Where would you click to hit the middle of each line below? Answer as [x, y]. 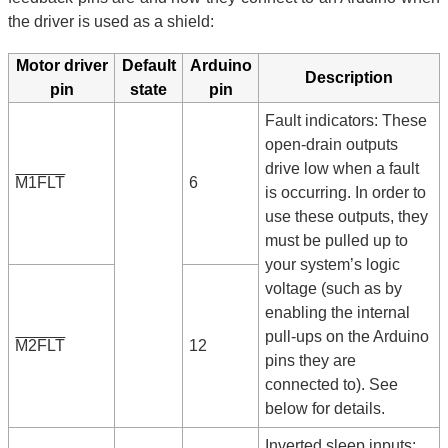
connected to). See [332, 385]
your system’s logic [333, 265]
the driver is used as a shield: [111, 21]
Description [349, 78]
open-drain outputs [332, 145]
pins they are [311, 361]
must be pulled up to [337, 241]
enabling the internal [338, 313]
